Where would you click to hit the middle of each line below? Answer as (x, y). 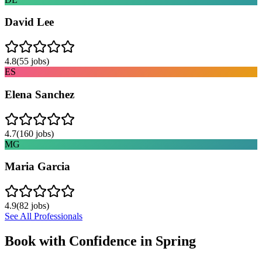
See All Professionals (44, 216)
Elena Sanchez (39, 94)
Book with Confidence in (80, 241)
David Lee (29, 22)
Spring (176, 241)
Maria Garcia (37, 167)
